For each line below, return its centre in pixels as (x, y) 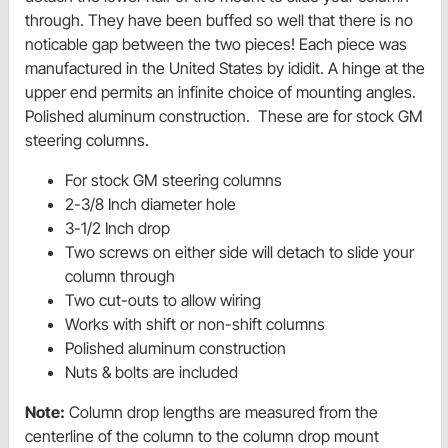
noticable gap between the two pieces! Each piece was (216, 44)
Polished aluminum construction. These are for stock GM (224, 116)
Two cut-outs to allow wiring (163, 300)
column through (120, 276)
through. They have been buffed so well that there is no (219, 20)
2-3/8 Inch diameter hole (150, 204)
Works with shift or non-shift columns (195, 324)
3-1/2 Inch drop (117, 228)
